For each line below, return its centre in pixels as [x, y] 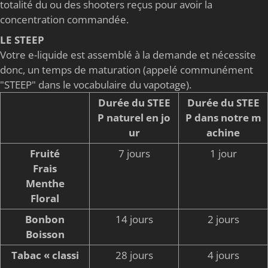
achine [223, 133]
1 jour [223, 154]
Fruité [45, 154]
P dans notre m [223, 118]
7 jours [134, 154]
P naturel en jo [134, 118]
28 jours [134, 255]
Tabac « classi [45, 255]
